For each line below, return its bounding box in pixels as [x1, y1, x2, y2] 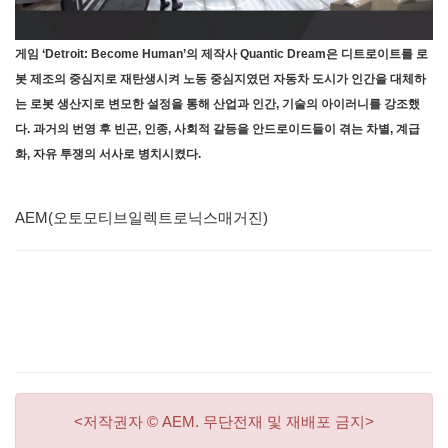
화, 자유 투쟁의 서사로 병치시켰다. [15, 146, 204, 161]
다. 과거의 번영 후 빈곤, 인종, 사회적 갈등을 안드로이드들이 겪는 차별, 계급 [15, 121, 420, 136]
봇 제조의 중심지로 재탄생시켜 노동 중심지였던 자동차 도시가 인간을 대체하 [15, 71, 426, 86]
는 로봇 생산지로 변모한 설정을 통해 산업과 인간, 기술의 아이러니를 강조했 [15, 96, 420, 111]
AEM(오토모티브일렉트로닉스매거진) [15, 208, 268, 226]
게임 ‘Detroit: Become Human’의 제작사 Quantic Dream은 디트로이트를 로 [15, 46, 428, 61]
